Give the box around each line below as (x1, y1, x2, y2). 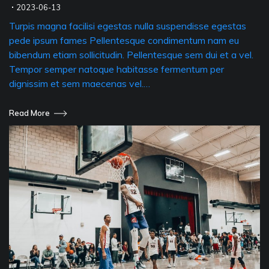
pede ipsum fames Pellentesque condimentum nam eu (9, 34, 239, 46)
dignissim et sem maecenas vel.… (9, 77, 150, 89)
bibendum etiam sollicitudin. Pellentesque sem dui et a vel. (9, 48, 253, 61)
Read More (9, 108, 50, 118)
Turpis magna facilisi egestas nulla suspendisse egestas (9, 19, 246, 32)
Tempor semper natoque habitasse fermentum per (9, 62, 224, 75)
